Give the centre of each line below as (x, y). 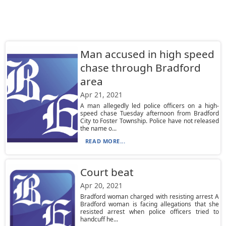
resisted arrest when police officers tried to (150, 212)
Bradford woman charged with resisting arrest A (150, 196)
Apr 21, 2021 (101, 95)
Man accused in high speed (147, 54)
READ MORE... (105, 141)
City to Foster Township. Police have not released (150, 121)
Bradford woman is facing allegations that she (150, 204)
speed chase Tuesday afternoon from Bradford (150, 113)
